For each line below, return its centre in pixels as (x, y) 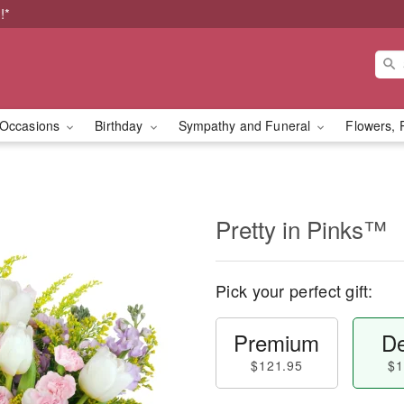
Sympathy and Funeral (246, 125)
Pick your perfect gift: (294, 290)
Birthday (121, 125)
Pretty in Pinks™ (301, 229)
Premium (277, 342)
